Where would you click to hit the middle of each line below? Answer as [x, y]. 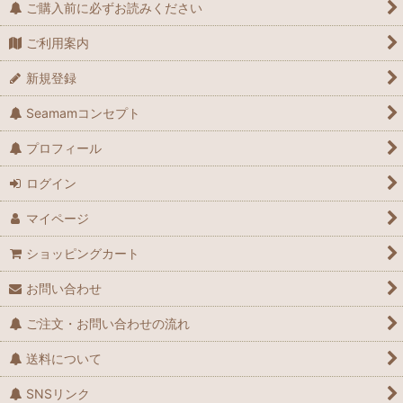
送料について [64, 359]
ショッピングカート [83, 254]
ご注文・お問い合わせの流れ [108, 324]
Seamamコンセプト [84, 113]
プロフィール [64, 148]
